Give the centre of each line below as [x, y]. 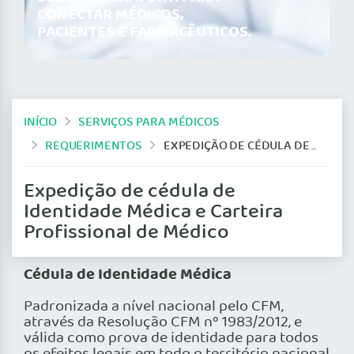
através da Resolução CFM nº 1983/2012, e [163, 323]
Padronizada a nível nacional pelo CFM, [154, 307]
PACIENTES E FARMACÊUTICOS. [144, 33]
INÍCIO [41, 122]
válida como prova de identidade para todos [171, 339]
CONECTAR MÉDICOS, [110, 15]
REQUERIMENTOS [94, 145]
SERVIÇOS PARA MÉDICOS [149, 122]
